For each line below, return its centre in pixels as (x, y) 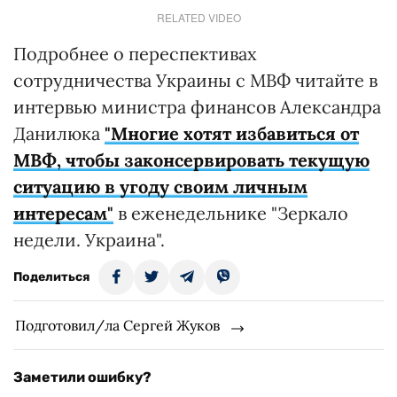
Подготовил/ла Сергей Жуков (117, 325)
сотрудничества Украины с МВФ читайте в (195, 80)
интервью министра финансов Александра (197, 107)
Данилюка (59, 133)
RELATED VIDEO (198, 17)
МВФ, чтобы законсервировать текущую (191, 160)
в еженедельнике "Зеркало (231, 213)
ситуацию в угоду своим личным (160, 187)
